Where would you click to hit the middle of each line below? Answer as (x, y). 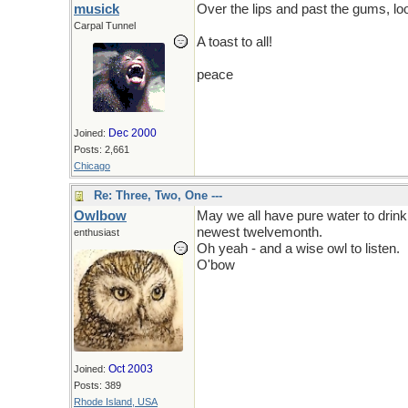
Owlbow (100, 216)
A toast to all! (235, 42)
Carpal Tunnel (105, 25)
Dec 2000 (133, 133)
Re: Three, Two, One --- (158, 195)
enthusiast (97, 232)
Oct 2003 (131, 369)
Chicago (92, 166)
